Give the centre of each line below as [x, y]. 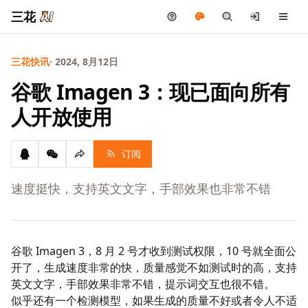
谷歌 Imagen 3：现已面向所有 [151, 92]
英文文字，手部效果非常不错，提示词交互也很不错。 [143, 284]
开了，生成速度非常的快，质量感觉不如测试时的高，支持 [154, 267]
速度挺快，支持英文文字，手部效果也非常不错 [141, 188]
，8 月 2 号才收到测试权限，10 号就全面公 [190, 251]
